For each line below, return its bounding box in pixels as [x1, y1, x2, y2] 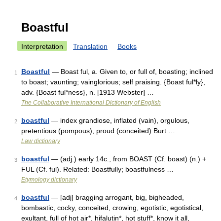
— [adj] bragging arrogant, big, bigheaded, [49, 193, 184, 201]
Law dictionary [21, 138, 60, 145]
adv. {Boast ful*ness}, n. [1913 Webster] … [21, 88, 154, 96]
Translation [73, 42, 108, 50]
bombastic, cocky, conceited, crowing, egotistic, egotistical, [21, 204, 203, 212]
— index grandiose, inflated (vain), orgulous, [49, 116, 189, 124]
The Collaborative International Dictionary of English [21, 99, 161, 106]
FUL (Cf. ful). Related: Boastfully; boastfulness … [21, 165, 174, 173]
